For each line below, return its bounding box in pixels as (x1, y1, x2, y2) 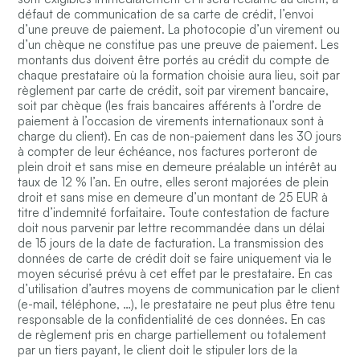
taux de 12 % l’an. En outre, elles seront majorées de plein (18, 174, 329, 190)
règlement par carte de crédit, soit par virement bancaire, (18, 83, 329, 99)
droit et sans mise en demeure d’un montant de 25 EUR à (18, 190, 329, 206)
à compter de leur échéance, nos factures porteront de (18, 144, 318, 160)
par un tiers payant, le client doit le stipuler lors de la (18, 342, 298, 358)
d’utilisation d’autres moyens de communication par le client (18, 281, 341, 297)
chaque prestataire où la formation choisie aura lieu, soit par (18, 67, 341, 84)
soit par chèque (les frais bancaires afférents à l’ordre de (18, 98, 322, 114)
